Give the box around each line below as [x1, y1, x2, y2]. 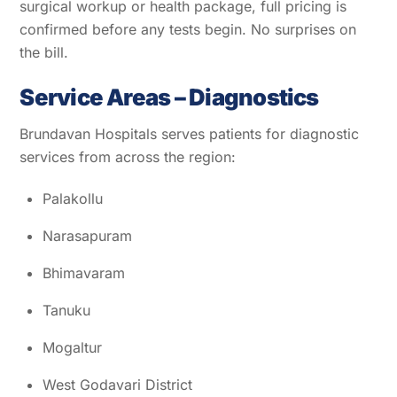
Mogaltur [43, 339, 102, 357]
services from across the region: [19, 148, 237, 167]
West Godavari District [43, 376, 192, 394]
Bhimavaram [43, 264, 125, 283]
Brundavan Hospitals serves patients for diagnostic [19, 125, 360, 144]
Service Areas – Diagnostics [19, 82, 319, 111]
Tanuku [43, 301, 90, 320]
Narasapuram [43, 227, 132, 245]
